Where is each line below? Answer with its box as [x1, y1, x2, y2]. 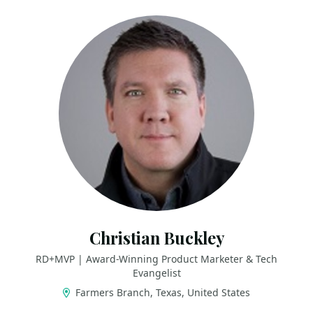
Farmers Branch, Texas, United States [73, 286, 251, 299]
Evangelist [132, 266, 181, 279]
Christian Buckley [89, 227, 224, 249]
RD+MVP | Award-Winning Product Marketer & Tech [36, 252, 277, 265]
